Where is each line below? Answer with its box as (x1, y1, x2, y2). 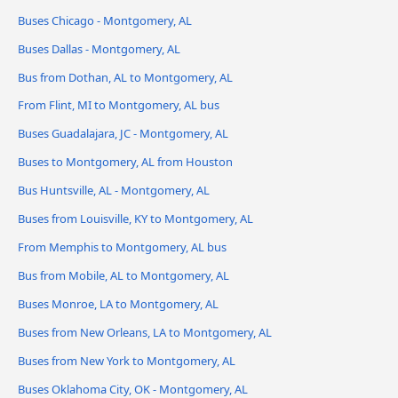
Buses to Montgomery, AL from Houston (18, 154, 233, 171)
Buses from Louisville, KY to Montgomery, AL (18, 211, 253, 227)
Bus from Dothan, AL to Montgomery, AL (18, 68, 233, 85)
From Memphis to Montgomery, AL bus (18, 239, 227, 256)
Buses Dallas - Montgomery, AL (18, 40, 180, 57)
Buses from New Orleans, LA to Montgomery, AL (18, 324, 272, 341)
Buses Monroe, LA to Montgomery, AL (18, 296, 219, 313)
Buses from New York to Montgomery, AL (18, 353, 235, 370)
